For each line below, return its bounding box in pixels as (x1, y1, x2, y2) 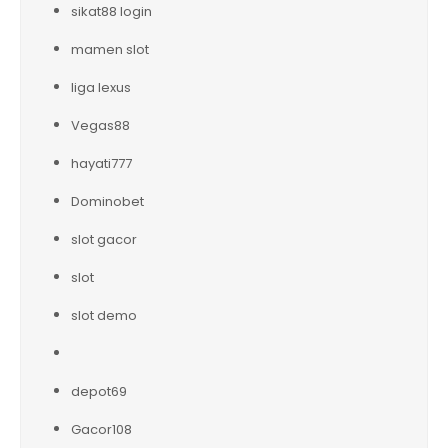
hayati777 (71, 153, 132, 173)
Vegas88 (71, 115, 130, 135)
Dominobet (71, 191, 144, 211)
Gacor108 (71, 419, 132, 439)
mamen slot (71, 39, 149, 59)
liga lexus (71, 77, 131, 97)
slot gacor (71, 229, 137, 249)
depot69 (71, 381, 127, 401)
